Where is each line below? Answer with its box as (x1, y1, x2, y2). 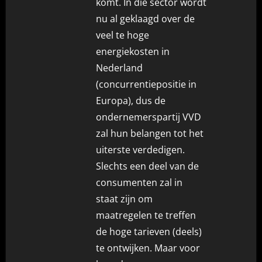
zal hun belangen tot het (96, 126, 204, 140)
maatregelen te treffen (96, 208, 196, 222)
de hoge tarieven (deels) (96, 225, 202, 238)
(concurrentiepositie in (96, 77, 197, 91)
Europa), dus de (96, 94, 166, 107)
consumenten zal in (96, 175, 183, 189)
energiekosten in (96, 44, 170, 58)
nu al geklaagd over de (96, 12, 195, 25)
